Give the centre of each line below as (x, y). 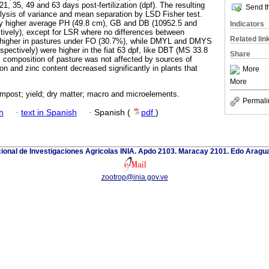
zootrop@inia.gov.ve (134, 177)
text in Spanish (49, 112)
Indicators (247, 24)
